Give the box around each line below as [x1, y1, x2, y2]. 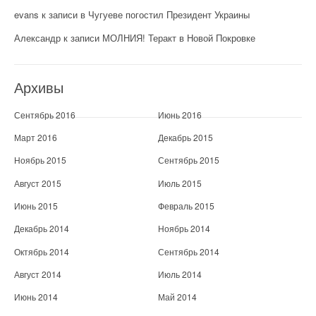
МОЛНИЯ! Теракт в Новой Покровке [102, 31, 255, 45]
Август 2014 [14, 267, 61, 280]
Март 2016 [14, 130, 57, 143]
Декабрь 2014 [14, 222, 69, 235]
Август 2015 [14, 176, 61, 189]
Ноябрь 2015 [14, 154, 66, 166]
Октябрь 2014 [14, 245, 69, 257]
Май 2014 [158, 291, 197, 303]
